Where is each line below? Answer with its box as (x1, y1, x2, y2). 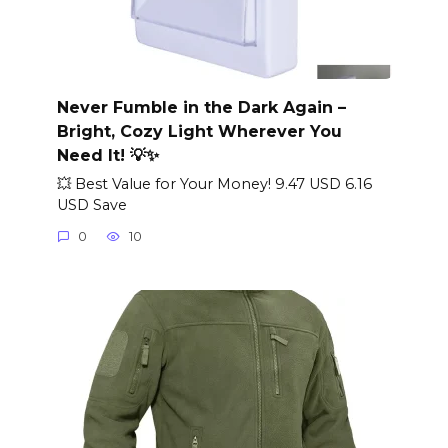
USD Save (56, 195, 127, 214)
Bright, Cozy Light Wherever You (56, 121, 342, 141)
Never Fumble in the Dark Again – (56, 97, 346, 117)
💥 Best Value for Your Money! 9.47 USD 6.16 (56, 174, 372, 193)
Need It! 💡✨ (56, 145, 159, 165)
